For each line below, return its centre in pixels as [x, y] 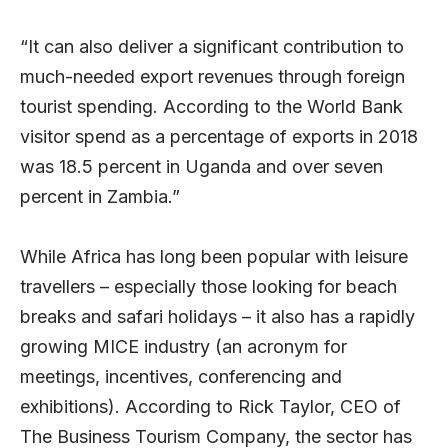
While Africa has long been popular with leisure [214, 257]
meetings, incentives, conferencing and [181, 377]
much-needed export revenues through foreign [212, 77]
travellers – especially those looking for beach [208, 287]
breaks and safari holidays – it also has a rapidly [217, 317]
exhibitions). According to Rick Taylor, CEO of [210, 407]
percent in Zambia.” [100, 197]
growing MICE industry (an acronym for [183, 347]
